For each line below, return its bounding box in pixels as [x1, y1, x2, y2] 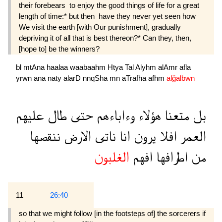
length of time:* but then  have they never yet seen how [19, 12, 196, 21]
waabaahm [70, 63, 108, 72]
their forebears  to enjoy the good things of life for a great [19, 1, 199, 10]
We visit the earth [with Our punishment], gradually [19, 23, 181, 32]
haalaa [47, 63, 70, 72]
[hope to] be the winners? [19, 45, 100, 54]
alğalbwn [166, 74, 195, 83]
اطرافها [153, 150, 188, 165]
